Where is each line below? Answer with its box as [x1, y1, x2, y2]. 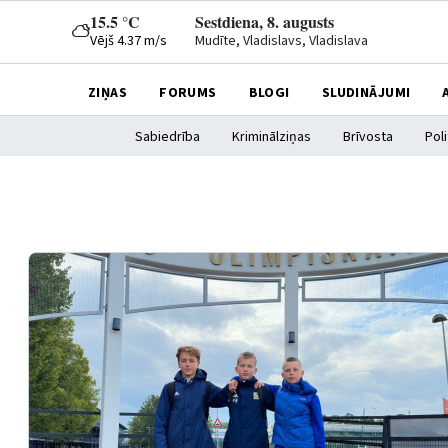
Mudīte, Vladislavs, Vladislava [195, 31, 368, 51]
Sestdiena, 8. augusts [195, 10, 334, 33]
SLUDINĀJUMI [321, 82, 411, 103]
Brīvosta [343, 127, 393, 147]
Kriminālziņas [232, 127, 311, 147]
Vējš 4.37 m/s [90, 31, 167, 51]
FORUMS [159, 82, 217, 103]
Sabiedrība [135, 127, 200, 147]
